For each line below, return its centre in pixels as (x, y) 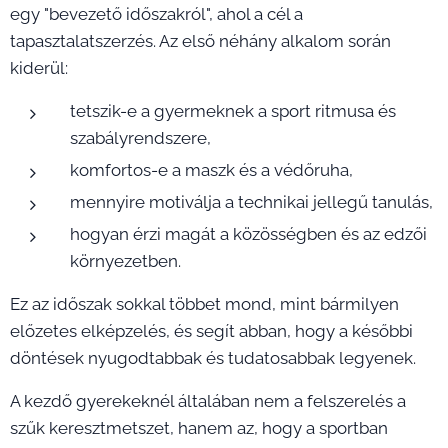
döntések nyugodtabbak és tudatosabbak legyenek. (213, 357)
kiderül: (39, 67)
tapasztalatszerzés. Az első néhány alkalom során (200, 40)
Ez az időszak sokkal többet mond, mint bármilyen (204, 303)
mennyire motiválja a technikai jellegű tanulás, (251, 201)
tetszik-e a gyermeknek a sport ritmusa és (233, 110)
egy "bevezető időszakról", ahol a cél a (156, 13)
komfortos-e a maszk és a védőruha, (211, 169)
